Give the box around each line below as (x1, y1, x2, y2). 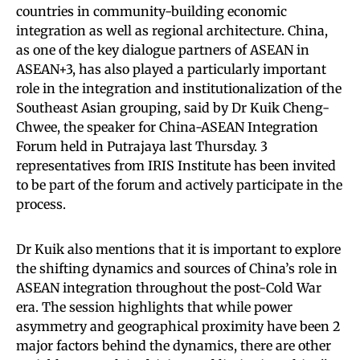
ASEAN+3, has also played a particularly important (16, 61, 326, 77)
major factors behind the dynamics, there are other (16, 337, 331, 354)
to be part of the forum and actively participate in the (16, 177, 342, 193)
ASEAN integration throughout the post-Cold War (16, 280, 321, 296)
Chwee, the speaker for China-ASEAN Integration (16, 119, 318, 135)
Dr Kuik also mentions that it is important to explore (16, 241, 341, 257)
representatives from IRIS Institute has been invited (16, 157, 336, 174)
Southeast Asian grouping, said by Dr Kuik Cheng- (16, 100, 329, 116)
